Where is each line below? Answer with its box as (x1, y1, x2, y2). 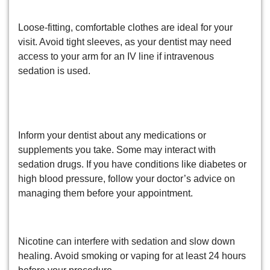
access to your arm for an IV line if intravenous (18, 51, 214, 62)
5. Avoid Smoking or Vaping (18, 209, 206, 225)
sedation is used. (18, 66, 90, 77)
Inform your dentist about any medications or (18, 130, 206, 140)
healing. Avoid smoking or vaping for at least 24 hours (18, 251, 246, 262)
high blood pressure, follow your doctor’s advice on (18, 173, 235, 184)
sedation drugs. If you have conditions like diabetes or (18, 159, 246, 169)
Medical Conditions (18, 102, 148, 118)
